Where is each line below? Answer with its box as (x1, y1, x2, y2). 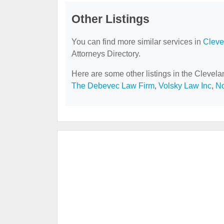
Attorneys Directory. (71, 49, 140, 58)
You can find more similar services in (71, 37, 203, 46)
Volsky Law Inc (158, 81, 211, 90)
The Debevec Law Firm (71, 81, 154, 90)
